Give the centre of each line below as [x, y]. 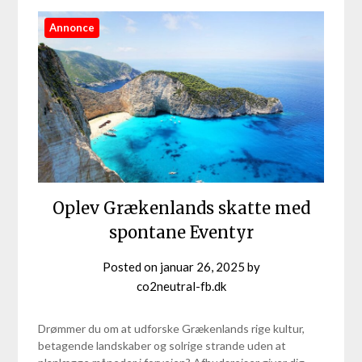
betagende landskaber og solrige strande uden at [162, 345]
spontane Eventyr [181, 232]
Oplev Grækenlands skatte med [181, 208]
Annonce [72, 27]
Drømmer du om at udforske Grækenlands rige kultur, [172, 328]
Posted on [131, 266]
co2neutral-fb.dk [181, 286]
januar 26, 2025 [202, 266]
